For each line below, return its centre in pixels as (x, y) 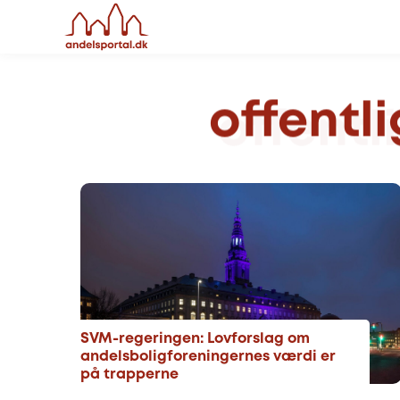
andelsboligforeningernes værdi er (208, 357)
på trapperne (129, 375)
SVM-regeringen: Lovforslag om (195, 339)
